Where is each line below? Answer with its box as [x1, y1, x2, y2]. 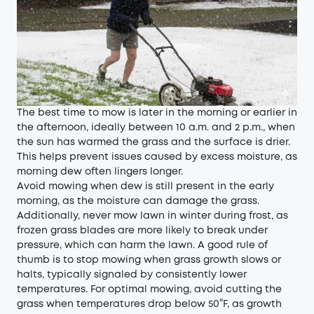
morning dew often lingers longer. [17, 168, 183, 176]
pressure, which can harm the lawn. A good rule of [17, 241, 268, 250]
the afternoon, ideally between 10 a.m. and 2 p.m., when [17, 123, 295, 132]
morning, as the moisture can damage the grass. [17, 197, 259, 205]
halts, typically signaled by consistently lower [17, 271, 247, 279]
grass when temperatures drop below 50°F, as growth [17, 300, 282, 308]
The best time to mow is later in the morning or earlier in [17, 109, 297, 117]
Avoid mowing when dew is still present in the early [17, 182, 274, 191]
